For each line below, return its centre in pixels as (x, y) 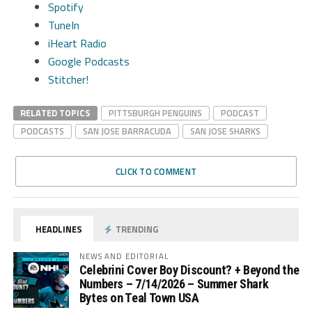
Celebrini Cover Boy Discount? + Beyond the (189, 270)
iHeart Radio (77, 43)
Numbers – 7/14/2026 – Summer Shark (174, 283)
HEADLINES (58, 229)
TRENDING (136, 229)
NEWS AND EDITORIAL (124, 256)
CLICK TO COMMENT (156, 171)
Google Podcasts (88, 61)
